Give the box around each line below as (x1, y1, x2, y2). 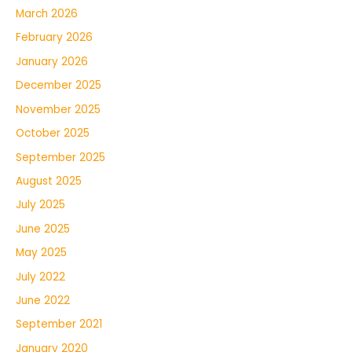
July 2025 (16, 197, 65, 213)
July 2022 (16, 269, 65, 284)
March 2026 (16, 6, 78, 22)
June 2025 (16, 221, 70, 236)
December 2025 (16, 78, 101, 93)
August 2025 (16, 173, 82, 189)
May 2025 (16, 245, 67, 261)
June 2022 (16, 292, 70, 308)
